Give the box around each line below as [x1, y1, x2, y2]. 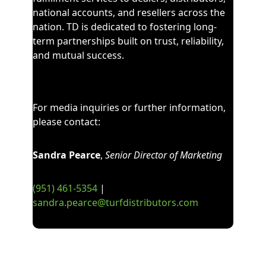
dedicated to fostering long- [90, 20, 217, 33]
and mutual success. [32, 49, 124, 62]
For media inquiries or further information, [32, 101, 226, 114]
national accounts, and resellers [32, 6, 176, 19]
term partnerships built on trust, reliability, [32, 34, 224, 47]
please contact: [32, 115, 100, 128]
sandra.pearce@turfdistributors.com [32, 196, 198, 209]
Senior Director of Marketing [104, 148, 222, 161]
